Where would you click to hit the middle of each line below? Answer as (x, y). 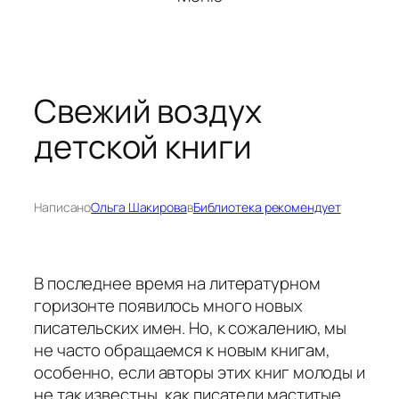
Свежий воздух (148, 111)
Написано (63, 208)
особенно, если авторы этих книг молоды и (199, 373)
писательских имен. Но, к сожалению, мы (191, 328)
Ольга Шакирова (139, 208)
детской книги (143, 147)
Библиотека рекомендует (267, 208)
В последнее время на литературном (177, 284)
